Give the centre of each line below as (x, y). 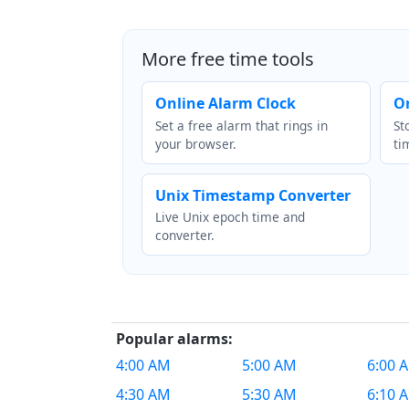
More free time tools (228, 59)
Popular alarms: (174, 339)
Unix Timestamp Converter (253, 195)
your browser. (196, 143)
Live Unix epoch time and (231, 217)
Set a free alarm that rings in (242, 125)
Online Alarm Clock (226, 104)
